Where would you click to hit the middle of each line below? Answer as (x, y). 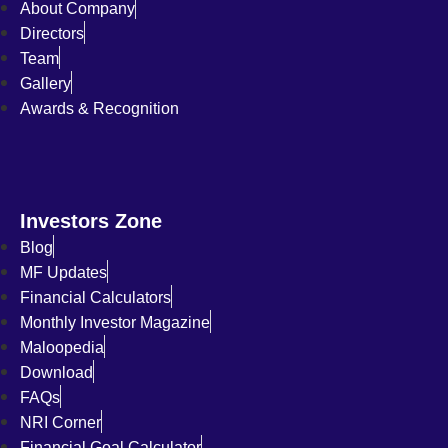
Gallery (45, 84)
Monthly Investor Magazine (115, 323)
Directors (52, 34)
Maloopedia (62, 348)
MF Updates (63, 273)
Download (56, 373)
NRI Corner (60, 423)
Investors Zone (91, 221)
